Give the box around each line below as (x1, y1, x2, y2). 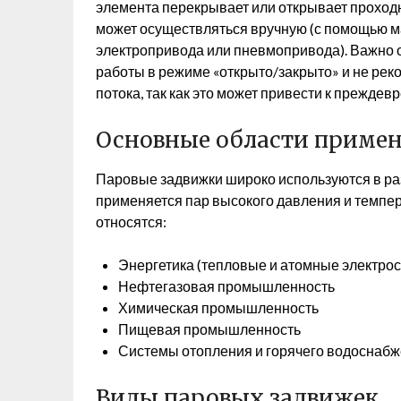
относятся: (96, 213, 166, 230)
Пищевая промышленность (118, 320, 301, 337)
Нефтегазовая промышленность (118, 277, 335, 294)
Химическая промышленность (118, 299, 319, 316)
